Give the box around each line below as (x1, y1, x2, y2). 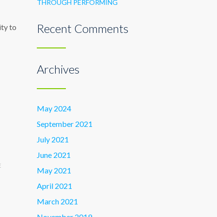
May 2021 (37, 166, 71, 175)
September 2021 (37, 119, 93, 128)
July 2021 (37, 135, 69, 144)
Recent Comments (37, 21, 128, 35)
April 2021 (37, 181, 72, 190)
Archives (37, 62, 79, 76)
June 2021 (37, 150, 71, 159)
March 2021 (37, 197, 78, 206)
